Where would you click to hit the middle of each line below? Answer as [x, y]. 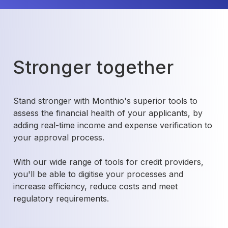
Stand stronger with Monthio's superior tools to [105, 101]
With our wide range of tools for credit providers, [108, 162]
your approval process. [59, 138]
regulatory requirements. [61, 199]
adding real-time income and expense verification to [113, 125]
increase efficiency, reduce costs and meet [95, 187]
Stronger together [93, 67]
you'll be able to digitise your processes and [98, 174]
